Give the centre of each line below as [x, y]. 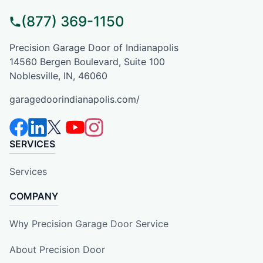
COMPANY [34, 196]
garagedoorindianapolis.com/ [75, 99]
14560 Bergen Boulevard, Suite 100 [87, 61]
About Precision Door [57, 249]
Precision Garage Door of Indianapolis [94, 47]
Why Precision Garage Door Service [89, 223]
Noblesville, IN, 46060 [58, 75]
